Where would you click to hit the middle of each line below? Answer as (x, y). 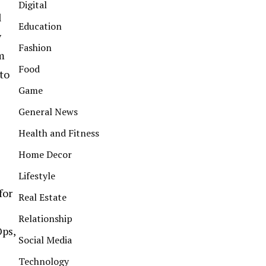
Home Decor (45, 154)
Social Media (45, 240)
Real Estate (42, 197)
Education (40, 26)
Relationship (45, 218)
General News (48, 112)
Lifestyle (37, 176)
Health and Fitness (59, 133)
